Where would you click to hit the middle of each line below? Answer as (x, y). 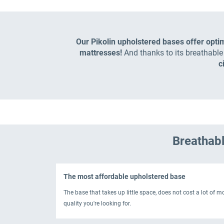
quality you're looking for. (97, 203)
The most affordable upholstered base (124, 176)
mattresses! (100, 52)
